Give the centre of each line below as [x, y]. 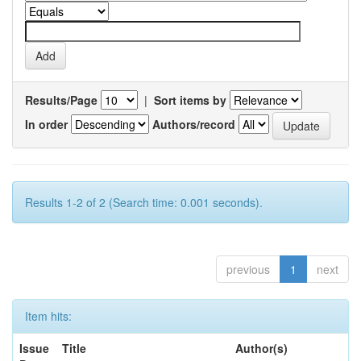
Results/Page [61, 100]
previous [248, 269]
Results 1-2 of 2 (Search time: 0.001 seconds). [144, 202]
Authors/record [194, 124]
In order [46, 124]
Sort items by [190, 100]
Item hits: [48, 316]
